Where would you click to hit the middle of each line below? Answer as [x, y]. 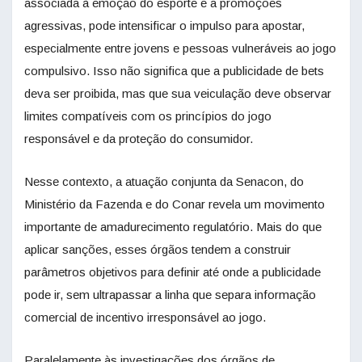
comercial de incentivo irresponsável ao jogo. [145, 317]
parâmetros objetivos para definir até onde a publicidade [173, 271]
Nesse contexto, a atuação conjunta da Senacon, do [164, 181]
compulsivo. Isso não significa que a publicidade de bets [174, 70]
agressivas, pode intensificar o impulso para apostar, [164, 25]
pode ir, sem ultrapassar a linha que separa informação [170, 294]
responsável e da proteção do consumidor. [139, 138]
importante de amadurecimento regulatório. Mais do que [173, 226]
